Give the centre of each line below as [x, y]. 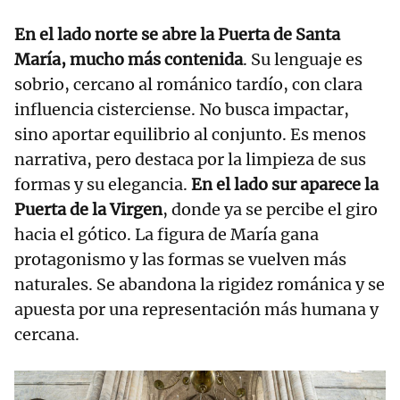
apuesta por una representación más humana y [196, 310]
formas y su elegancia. [103, 185]
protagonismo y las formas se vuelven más [180, 260]
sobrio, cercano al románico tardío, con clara [188, 85]
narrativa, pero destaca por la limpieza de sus [190, 160]
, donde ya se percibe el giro [270, 210]
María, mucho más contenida [129, 60]
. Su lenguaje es [303, 60]
